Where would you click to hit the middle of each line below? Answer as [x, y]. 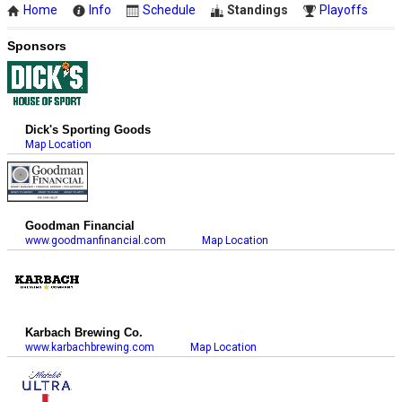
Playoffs [344, 9]
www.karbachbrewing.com [90, 348]
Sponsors [37, 46]
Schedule [170, 9]
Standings [258, 9]
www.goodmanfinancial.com [96, 241]
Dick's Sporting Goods [88, 130]
